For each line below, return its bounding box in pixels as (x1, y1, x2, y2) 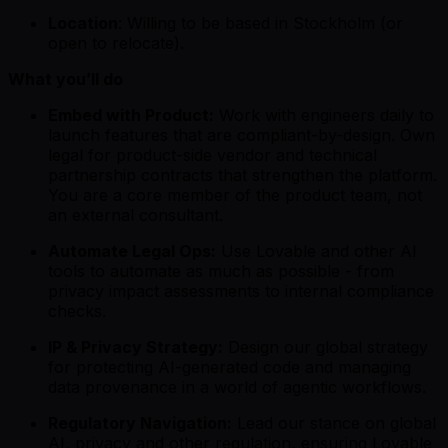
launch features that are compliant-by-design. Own (48, 124, 435, 145)
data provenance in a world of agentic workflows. (48, 376, 426, 397)
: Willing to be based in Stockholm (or (118, 12, 403, 33)
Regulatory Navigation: (48, 412, 232, 433)
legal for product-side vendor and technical (48, 144, 377, 165)
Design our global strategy (223, 336, 428, 357)
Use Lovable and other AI (216, 240, 417, 261)
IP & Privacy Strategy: (48, 336, 223, 357)
